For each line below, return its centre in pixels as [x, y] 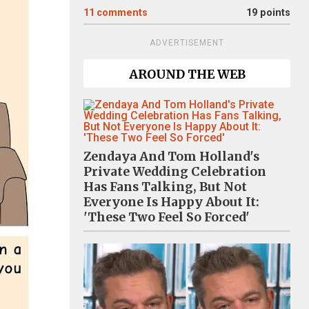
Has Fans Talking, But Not [165, 187]
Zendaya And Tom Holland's [171, 157]
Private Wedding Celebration [175, 172]
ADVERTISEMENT [187, 43]
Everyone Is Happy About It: [171, 202]
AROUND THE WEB [187, 74]
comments [122, 13]
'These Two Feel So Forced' [167, 217]
